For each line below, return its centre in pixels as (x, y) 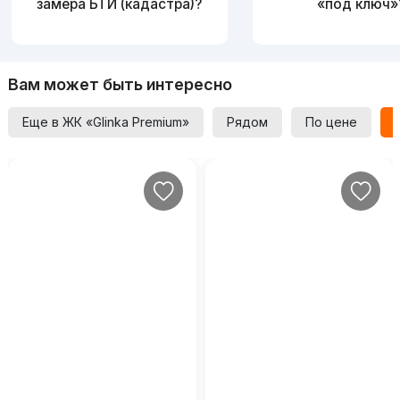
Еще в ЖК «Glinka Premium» (105, 121)
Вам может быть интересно (120, 84)
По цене (331, 121)
